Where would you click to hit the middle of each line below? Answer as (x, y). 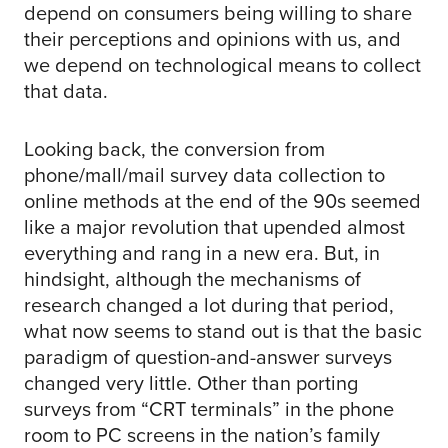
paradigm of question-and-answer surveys (208, 357)
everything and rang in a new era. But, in (202, 253)
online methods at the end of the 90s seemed (222, 201)
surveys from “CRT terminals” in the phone (209, 409)
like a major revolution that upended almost (214, 227)
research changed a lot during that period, (209, 305)
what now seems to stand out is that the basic (223, 331)
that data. (66, 91)
